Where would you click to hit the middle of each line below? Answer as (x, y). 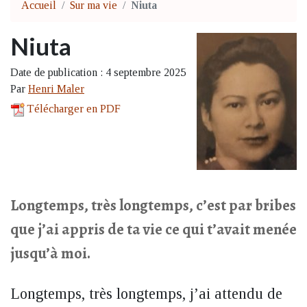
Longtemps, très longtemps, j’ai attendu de (146, 294)
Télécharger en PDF (74, 109)
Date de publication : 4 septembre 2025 (98, 72)
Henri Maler (56, 89)
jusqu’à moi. (50, 253)
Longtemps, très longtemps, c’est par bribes (153, 205)
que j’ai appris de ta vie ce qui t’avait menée (153, 229)
